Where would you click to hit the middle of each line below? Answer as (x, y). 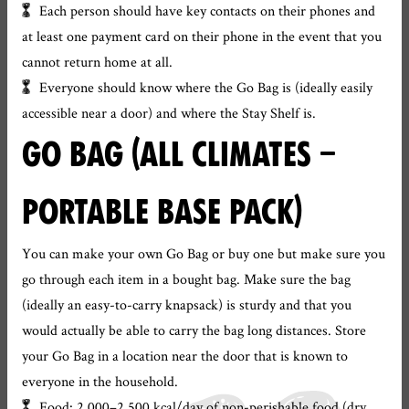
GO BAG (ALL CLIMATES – (179, 155)
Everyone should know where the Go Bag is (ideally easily (206, 87)
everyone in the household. (100, 381)
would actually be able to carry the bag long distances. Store (194, 330)
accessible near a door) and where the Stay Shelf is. (169, 113)
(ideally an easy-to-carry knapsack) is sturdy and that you (187, 304)
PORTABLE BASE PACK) (162, 212)
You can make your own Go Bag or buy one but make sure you (204, 253)
